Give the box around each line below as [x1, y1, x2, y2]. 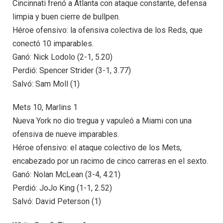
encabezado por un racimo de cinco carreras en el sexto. [12, 156, 208, 166]
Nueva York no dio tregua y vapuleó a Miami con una [12, 116, 192, 126]
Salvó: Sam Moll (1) [12, 79, 80, 89]
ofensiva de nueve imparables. [12, 129, 119, 139]
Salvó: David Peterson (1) [12, 197, 101, 207]
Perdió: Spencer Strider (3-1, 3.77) [12, 65, 131, 75]
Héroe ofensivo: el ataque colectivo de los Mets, [12, 143, 182, 153]
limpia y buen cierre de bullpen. [12, 11, 120, 21]
